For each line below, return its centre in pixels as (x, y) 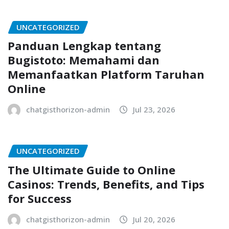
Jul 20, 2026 (154, 219)
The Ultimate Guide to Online (91, 169)
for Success (40, 198)
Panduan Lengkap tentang (84, 46)
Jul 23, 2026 (154, 110)
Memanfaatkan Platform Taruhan (106, 74)
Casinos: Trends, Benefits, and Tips (106, 184)
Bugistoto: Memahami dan (84, 60)
